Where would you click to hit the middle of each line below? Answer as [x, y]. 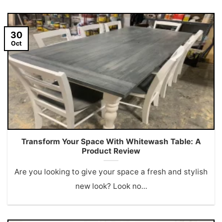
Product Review [111, 151]
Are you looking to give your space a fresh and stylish [111, 172]
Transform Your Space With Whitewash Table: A [111, 141]
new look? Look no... [111, 186]
